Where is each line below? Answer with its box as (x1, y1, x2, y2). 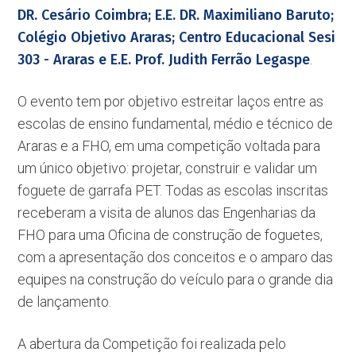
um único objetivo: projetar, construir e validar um (17, 160, 318, 176)
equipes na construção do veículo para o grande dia (17, 271, 334, 288)
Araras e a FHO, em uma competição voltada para (17, 137, 321, 154)
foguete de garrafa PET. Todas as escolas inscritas (17, 182, 329, 199)
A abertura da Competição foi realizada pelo (17, 335, 287, 352)
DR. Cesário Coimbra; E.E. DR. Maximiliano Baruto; (17, 6, 335, 24)
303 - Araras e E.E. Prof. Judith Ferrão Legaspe (17, 51, 311, 68)
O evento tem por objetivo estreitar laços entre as (17, 93, 324, 110)
